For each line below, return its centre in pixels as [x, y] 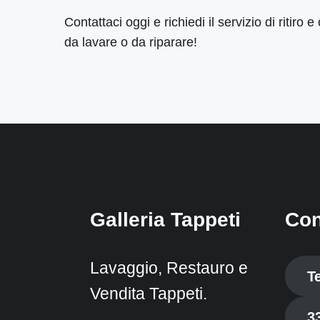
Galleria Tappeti [166, 220]
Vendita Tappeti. [149, 294]
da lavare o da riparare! [131, 42]
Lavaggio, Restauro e [169, 269]
